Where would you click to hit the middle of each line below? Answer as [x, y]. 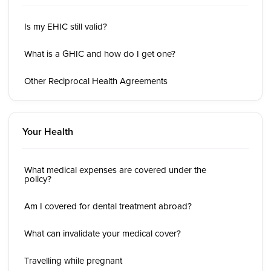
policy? [38, 179]
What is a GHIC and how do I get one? [100, 54]
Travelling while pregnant [73, 260]
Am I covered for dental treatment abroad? [108, 206]
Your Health [48, 132]
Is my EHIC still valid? [66, 26]
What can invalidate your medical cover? [103, 233]
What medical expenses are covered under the [115, 170]
